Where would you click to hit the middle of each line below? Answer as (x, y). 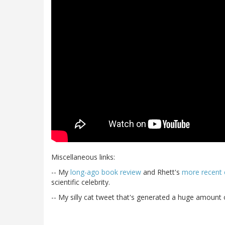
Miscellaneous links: (83, 157)
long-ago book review (106, 172)
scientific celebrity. (81, 182)
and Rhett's (161, 172)
